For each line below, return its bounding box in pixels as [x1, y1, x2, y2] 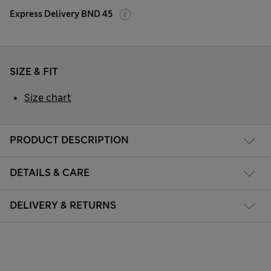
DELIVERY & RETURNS [10, 198, 116, 212]
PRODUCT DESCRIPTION [10, 133, 129, 146]
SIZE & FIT [10, 65, 58, 79]
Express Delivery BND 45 [10, 8, 113, 20]
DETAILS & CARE [10, 166, 90, 179]
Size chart [24, 91, 71, 105]
